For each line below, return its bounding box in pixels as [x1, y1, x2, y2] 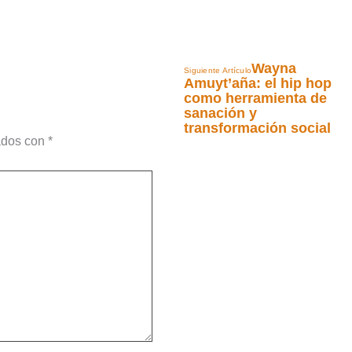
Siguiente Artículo [183, 66, 252, 75]
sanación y [183, 105, 257, 121]
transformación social [183, 120, 331, 136]
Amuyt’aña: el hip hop [183, 75, 332, 91]
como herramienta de [183, 90, 327, 106]
